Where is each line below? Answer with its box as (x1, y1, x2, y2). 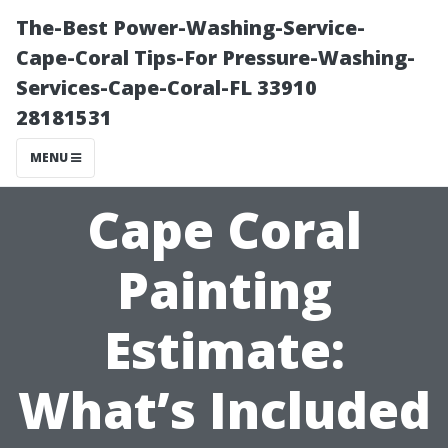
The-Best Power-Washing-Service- (16, 14, 365, 41)
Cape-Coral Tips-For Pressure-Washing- (16, 44, 415, 71)
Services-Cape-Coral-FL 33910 (16, 74, 317, 101)
